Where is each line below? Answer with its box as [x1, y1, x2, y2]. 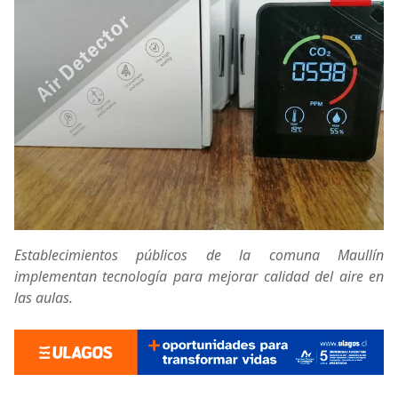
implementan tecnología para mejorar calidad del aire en [14, 266, 384, 286]
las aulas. [14, 287, 73, 307]
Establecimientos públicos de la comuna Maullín [14, 244, 384, 265]
